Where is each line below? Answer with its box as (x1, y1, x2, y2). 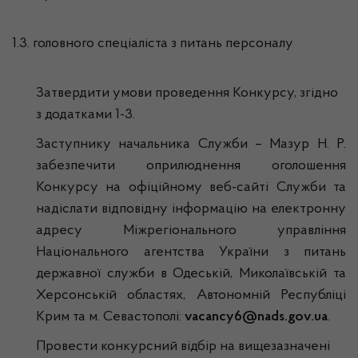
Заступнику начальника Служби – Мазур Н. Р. (36, 137, 346, 152)
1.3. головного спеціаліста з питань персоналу (12, 37, 293, 51)
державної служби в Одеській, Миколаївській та (36, 267, 346, 281)
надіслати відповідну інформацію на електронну (36, 202, 346, 217)
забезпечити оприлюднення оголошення (36, 159, 346, 173)
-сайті (232, 181, 269, 195)
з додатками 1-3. (36, 108, 135, 122)
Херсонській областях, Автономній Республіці (36, 288, 346, 303)
